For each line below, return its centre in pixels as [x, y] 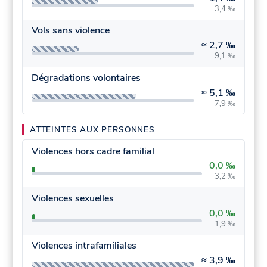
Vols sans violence [70, 31]
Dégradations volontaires [86, 78]
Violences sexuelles [72, 198]
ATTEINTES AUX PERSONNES [92, 130]
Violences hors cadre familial [93, 151]
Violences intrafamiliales [84, 246]
